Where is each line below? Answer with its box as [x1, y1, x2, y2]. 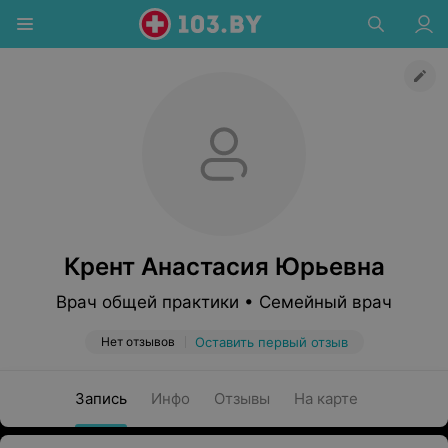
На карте [293, 389, 358, 408]
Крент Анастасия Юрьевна [63, 252, 385, 281]
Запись [74, 389, 127, 408]
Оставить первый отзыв [194, 334, 348, 350]
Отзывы [213, 389, 270, 408]
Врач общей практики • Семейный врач [56, 292, 392, 312]
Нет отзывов [100, 334, 175, 349]
